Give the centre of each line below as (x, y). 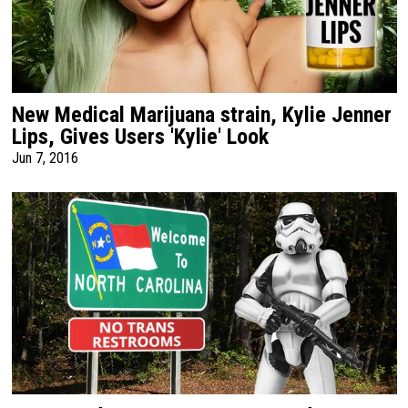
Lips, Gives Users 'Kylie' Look (140, 136)
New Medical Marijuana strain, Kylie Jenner (201, 114)
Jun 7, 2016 (45, 158)
